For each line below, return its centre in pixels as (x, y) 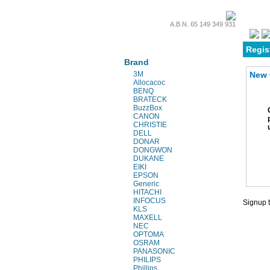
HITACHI (147, 192)
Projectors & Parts (152, 41)
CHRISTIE (150, 125)
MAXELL (148, 218)
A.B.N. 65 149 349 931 (203, 24)
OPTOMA (149, 234)
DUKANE (149, 159)
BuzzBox (148, 108)
